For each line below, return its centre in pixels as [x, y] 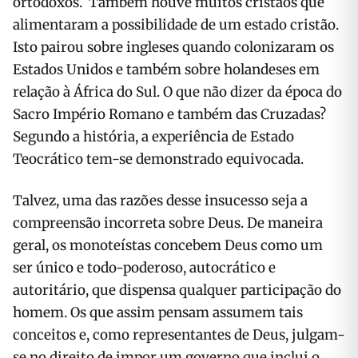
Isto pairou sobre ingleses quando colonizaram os [173, 47]
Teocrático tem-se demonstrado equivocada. [158, 159]
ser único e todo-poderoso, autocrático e [144, 268]
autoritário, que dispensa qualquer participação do [177, 290]
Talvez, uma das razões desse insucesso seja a [160, 201]
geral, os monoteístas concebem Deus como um [168, 245]
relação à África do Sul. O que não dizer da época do [177, 92]
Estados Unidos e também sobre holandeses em [166, 70]
